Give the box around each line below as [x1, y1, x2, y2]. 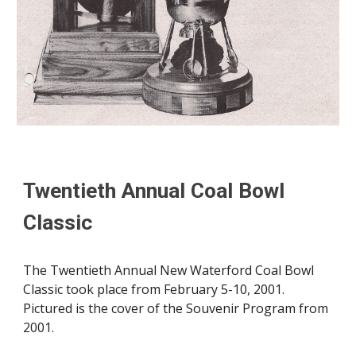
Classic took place [23, 281, 132, 299]
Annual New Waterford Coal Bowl [111, 261, 315, 280]
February [161, 281, 222, 299]
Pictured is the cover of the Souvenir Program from [23, 300, 329, 318]
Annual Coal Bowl [116, 178, 285, 204]
